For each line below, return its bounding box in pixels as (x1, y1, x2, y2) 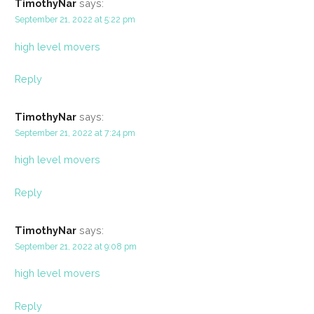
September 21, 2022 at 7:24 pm (14, 128, 135, 139)
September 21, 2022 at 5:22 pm (14, 14, 135, 25)
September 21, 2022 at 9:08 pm (14, 240, 137, 252)
